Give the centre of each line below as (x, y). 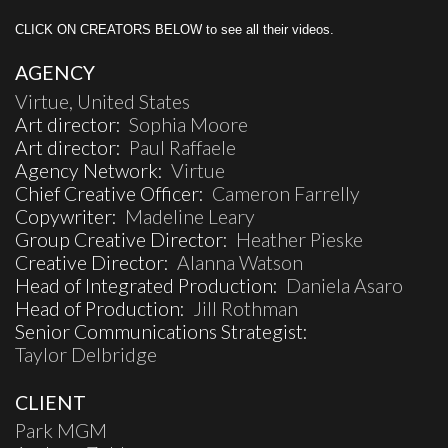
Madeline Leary (190, 217)
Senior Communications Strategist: (163, 332)
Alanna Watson (240, 263)
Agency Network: (93, 171)
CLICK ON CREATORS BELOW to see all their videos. (174, 29)
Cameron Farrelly (286, 194)
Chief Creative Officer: (113, 194)
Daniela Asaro (344, 286)
